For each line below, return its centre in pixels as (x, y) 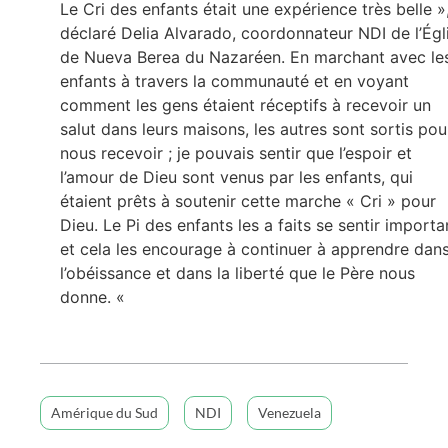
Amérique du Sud (104, 413)
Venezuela (289, 413)
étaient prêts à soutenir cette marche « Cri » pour (248, 200)
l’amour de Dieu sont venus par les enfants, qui (236, 176)
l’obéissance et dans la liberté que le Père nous (237, 272)
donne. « (95, 296)
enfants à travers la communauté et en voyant (234, 80)
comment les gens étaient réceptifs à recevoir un (245, 104)
